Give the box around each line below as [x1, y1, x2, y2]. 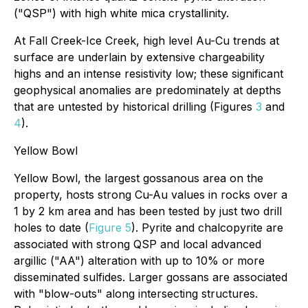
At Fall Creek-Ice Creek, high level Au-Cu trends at [14, 34, 279, 47]
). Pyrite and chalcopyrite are [131, 221, 283, 234]
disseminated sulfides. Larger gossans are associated [14, 270, 287, 284]
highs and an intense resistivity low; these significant [14, 67, 283, 80]
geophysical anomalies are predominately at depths [14, 83, 281, 97]
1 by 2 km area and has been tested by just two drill [14, 204, 282, 218]
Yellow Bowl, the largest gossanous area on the [14, 171, 263, 185]
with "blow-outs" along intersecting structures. [14, 287, 258, 300]
